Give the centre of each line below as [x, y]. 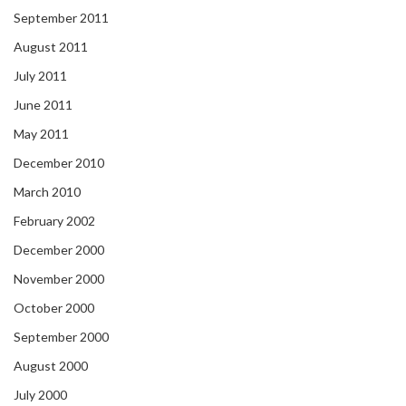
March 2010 [47, 192]
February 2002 [54, 221]
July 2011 [40, 76]
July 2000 [40, 395]
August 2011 [51, 47]
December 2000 [59, 250]
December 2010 [59, 163]
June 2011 [43, 105]
